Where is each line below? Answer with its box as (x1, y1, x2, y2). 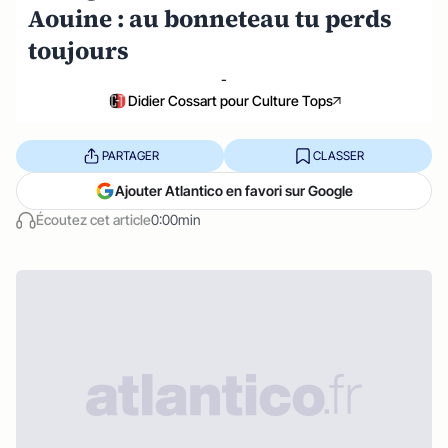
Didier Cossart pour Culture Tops (127, 92, 333, 109)
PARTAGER (101, 147, 159, 163)
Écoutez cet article (36, 211, 151, 228)
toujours (28, 34, 129, 67)
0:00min (151, 211, 201, 228)
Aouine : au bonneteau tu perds (28, 2, 392, 35)
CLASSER (312, 147, 364, 163)
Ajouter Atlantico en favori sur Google (115, 182, 353, 199)
